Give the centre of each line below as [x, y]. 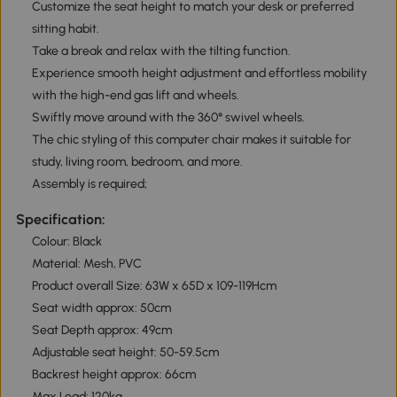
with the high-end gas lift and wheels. [135, 96]
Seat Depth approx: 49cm [101, 330]
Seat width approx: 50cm [101, 307]
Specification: [60, 219]
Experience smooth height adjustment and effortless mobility [199, 74]
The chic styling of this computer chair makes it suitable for [191, 140]
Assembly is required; [89, 184]
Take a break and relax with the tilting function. [161, 51]
